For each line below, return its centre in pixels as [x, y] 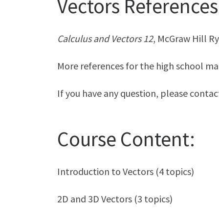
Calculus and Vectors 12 [105, 38]
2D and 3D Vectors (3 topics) [115, 198]
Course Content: [126, 139]
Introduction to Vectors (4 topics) [126, 171]
